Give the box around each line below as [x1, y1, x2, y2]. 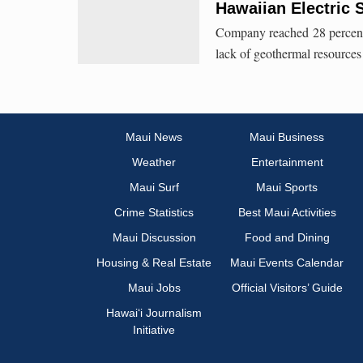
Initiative [133, 323, 175, 337]
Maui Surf [129, 181, 179, 194]
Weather [132, 156, 176, 169]
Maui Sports [256, 181, 318, 194]
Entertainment [250, 156, 323, 169]
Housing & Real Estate [96, 256, 211, 270]
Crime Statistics [114, 206, 194, 220]
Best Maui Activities [237, 206, 336, 220]
